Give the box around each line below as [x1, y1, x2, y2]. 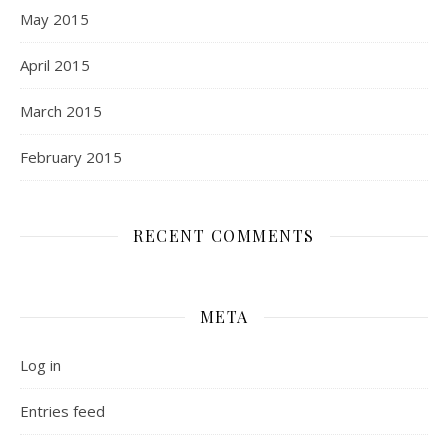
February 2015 [20, 147, 122, 168]
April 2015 [20, 55, 90, 76]
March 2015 [20, 101, 102, 122]
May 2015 [20, 9, 89, 30]
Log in [20, 355, 61, 376]
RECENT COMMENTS [133, 225, 315, 247]
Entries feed [20, 401, 105, 422]
